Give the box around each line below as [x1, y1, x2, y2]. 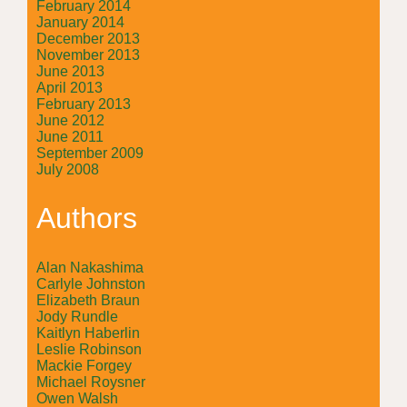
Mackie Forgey [36, 357, 132, 373]
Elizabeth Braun [36, 292, 140, 308]
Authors [36, 202, 137, 235]
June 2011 [36, 128, 104, 144]
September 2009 [36, 144, 144, 161]
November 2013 [36, 46, 140, 63]
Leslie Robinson [36, 341, 142, 357]
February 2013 [36, 95, 131, 112]
